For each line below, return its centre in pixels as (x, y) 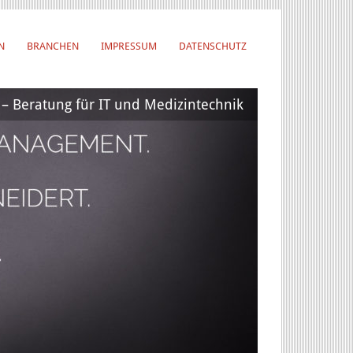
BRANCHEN (53, 46)
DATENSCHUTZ (213, 46)
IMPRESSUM (129, 46)
